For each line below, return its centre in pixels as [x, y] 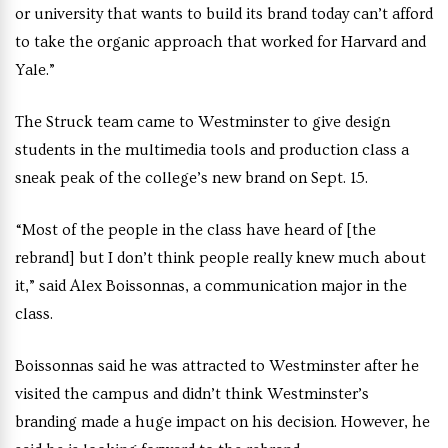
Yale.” [35, 70]
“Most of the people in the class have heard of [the [195, 230]
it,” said [42, 286]
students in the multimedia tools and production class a [212, 150]
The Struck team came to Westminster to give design [202, 122]
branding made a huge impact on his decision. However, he [222, 422]
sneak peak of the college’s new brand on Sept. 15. [191, 178]
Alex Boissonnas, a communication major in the [238, 286]
